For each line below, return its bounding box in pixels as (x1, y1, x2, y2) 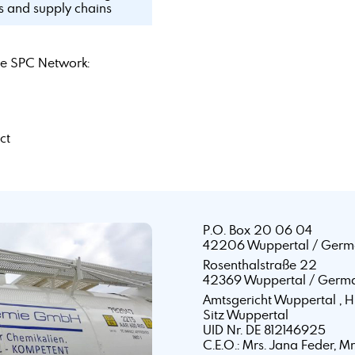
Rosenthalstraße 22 (202, 256, 317, 273)
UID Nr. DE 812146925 (202, 321, 326, 338)
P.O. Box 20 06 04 (202, 221, 312, 238)
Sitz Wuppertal (202, 306, 288, 323)
